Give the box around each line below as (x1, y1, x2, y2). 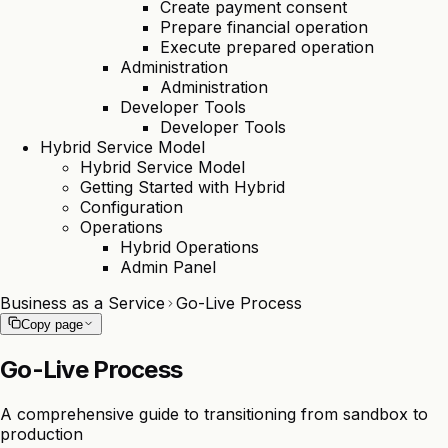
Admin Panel (120, 257, 216, 277)
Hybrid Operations (120, 237, 259, 257)
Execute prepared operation (160, 37, 374, 57)
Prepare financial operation (160, 17, 368, 37)
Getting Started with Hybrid (80, 177, 285, 197)
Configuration (80, 197, 183, 217)
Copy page (21, 317, 83, 332)
